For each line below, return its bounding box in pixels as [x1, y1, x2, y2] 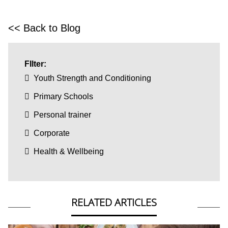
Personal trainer [34, 110, 91, 120]
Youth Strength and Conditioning [34, 74, 151, 83]
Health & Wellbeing [34, 147, 104, 156]
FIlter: [24, 60, 46, 69]
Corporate [34, 129, 70, 138]
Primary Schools [34, 92, 93, 101]
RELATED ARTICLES [71, 195, 157, 210]
